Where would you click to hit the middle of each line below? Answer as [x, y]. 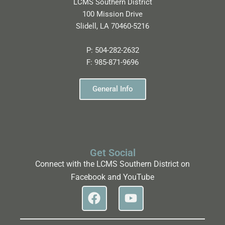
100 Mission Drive [113, 14]
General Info [113, 89]
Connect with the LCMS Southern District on [113, 164]
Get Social [113, 152]
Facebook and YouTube [113, 177]
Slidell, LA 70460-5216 [113, 26]
